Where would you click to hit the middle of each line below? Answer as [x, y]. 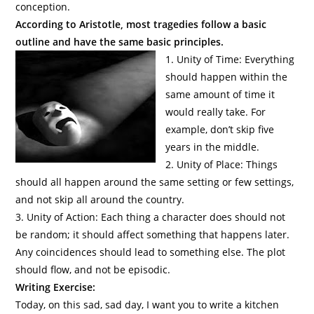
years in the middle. [217, 147]
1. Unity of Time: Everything [230, 59]
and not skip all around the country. [104, 199]
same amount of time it [220, 94]
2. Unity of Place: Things [222, 164]
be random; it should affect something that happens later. [153, 234]
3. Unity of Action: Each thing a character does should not [151, 217]
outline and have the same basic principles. [120, 42]
